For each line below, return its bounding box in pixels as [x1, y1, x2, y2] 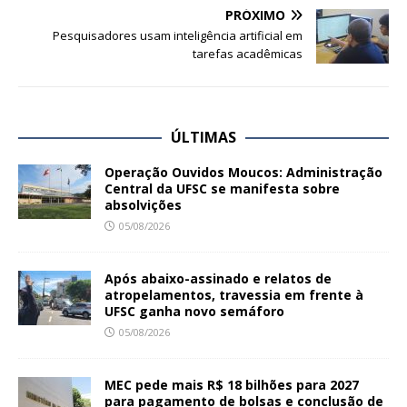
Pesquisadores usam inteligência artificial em [53, 27, 303, 45]
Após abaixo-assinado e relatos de [104, 270, 332, 288]
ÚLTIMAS [171, 127, 236, 148]
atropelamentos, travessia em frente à [104, 286, 363, 304]
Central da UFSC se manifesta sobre [104, 180, 340, 198]
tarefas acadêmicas [193, 45, 303, 63]
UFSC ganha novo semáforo [104, 303, 284, 321]
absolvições [104, 196, 182, 214]
